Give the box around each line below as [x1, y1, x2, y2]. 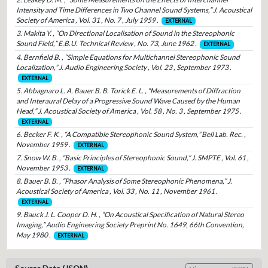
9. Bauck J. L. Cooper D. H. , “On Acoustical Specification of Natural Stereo [16, 210, 244, 220]
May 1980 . [16, 230, 51, 240]
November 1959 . [16, 139, 71, 149]
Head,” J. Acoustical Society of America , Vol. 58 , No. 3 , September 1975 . [16, 106, 242, 115]
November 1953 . [16, 163, 71, 172]
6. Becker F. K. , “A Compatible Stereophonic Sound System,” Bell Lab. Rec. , [16, 129, 246, 139]
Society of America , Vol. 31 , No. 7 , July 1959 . [16, 16, 159, 25]
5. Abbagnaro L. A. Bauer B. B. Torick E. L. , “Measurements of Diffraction [16, 86, 240, 95]
